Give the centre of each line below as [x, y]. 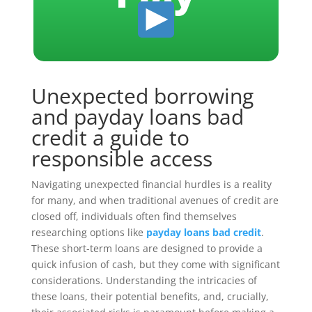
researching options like [88, 232]
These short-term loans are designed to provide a [147, 248]
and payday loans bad [137, 117]
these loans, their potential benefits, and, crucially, [150, 296]
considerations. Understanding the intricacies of [144, 280]
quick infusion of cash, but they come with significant [155, 264]
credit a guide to [110, 138]
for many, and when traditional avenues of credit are [155, 200]
